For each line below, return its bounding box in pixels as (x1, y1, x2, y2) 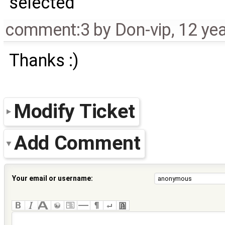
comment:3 (5, 19, 90, 40)
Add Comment (14, 131, 141, 155)
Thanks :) (9, 50, 79, 70)
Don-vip (115, 19, 171, 40)
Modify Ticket (14, 99, 136, 123)
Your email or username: (12, 174, 93, 182)
